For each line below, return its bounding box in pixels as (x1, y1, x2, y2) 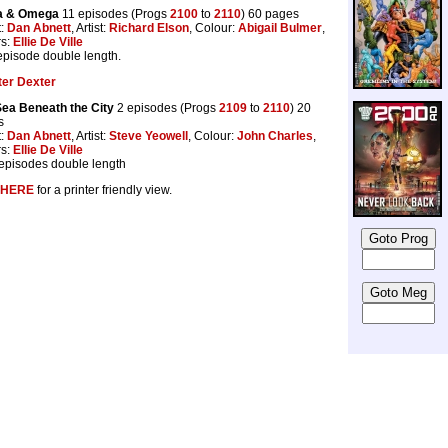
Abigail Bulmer (238, 20, 322, 35)
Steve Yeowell (109, 128, 188, 143)
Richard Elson (109, 20, 189, 35)
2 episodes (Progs (114, 100, 219, 115)
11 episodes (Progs (59, 6, 170, 21)
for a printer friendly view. (34, 182, 172, 197)
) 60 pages (241, 6, 299, 21)
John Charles (237, 128, 313, 143)
